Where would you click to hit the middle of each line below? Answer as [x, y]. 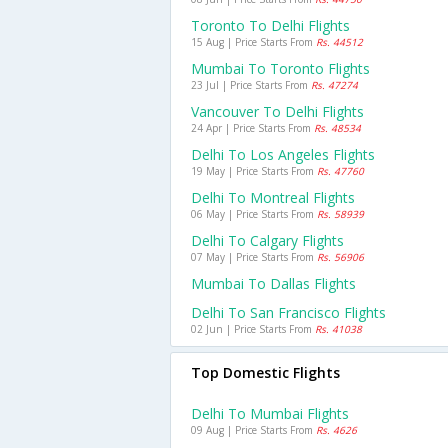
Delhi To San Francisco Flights [288, 312]
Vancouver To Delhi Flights [277, 111]
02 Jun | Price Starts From [253, 329]
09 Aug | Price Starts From [253, 430]
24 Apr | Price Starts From [252, 128]
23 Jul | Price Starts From [251, 85]
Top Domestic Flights [265, 372]
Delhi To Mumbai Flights [270, 413]
